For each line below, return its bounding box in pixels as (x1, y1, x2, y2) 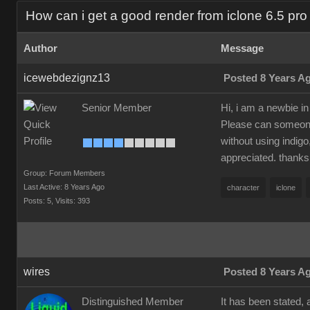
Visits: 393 (55, 197, 90, 205)
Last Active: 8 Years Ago (24, 183, 104, 191)
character (227, 183, 259, 192)
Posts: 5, (24, 197, 53, 205)
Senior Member (82, 102, 152, 113)
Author (24, 43, 57, 54)
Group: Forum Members (24, 169, 105, 177)
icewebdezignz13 (24, 72, 110, 84)
